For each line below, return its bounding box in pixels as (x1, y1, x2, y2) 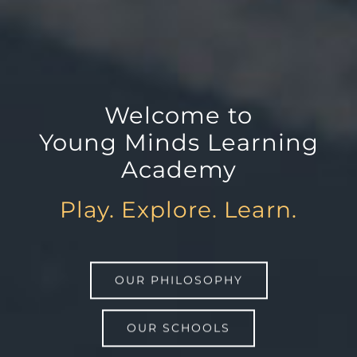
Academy (120, 155, 237, 183)
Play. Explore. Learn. (60, 195, 297, 223)
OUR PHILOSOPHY (114, 273, 243, 288)
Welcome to (104, 100, 253, 129)
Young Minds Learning (38, 127, 319, 156)
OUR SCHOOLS (127, 320, 230, 335)
